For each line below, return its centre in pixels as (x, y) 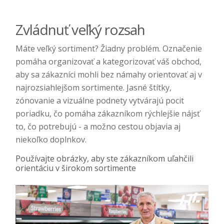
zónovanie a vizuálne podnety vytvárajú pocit (100, 100)
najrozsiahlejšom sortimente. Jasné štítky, (93, 87)
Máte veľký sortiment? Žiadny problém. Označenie (109, 48)
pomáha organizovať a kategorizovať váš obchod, (108, 61)
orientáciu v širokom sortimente (76, 168)
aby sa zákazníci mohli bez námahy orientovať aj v (109, 74)
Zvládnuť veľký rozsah (80, 29)
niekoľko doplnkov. (51, 139)
